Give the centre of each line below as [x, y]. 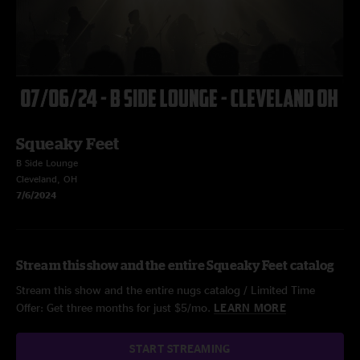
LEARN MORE [250, 307]
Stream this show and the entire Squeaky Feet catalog [176, 265]
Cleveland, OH [47, 179]
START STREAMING [180, 348]
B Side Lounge [47, 163]
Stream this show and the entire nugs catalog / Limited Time [166, 290]
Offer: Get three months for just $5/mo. [115, 307]
